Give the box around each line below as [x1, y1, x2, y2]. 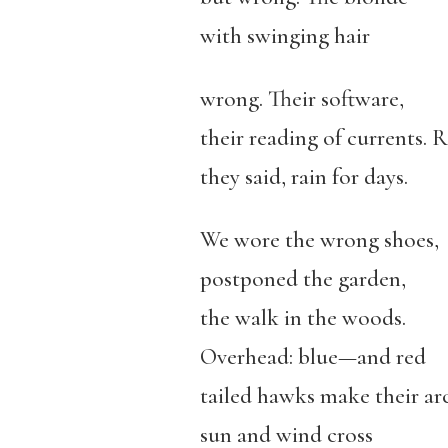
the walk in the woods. [199, 304, 406, 332]
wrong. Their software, [199, 85, 404, 113]
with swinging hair [199, 22, 370, 50]
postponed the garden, [199, 265, 406, 293]
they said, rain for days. [199, 163, 408, 191]
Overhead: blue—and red [199, 343, 426, 371]
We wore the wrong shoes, [199, 226, 439, 254]
